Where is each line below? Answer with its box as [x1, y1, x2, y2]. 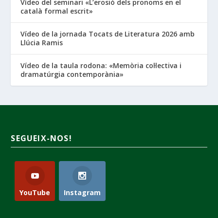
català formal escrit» [20, 6, 93, 16]
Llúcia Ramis [20, 37, 63, 47]
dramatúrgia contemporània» [20, 69, 124, 79]
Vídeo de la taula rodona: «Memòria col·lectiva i [20, 60, 182, 70]
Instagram [64, 187, 101, 197]
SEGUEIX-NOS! [11, 132, 72, 144]
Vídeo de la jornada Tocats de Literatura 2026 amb [20, 29, 195, 38]
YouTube [19, 187, 51, 197]
